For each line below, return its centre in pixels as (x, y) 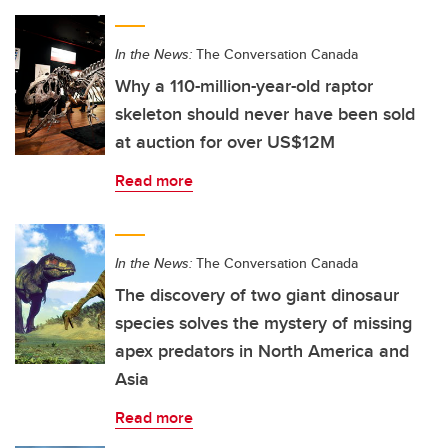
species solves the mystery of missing (263, 323)
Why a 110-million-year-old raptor (244, 86)
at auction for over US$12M (225, 142)
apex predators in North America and (262, 351)
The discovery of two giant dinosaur (257, 295)
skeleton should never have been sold (265, 114)
